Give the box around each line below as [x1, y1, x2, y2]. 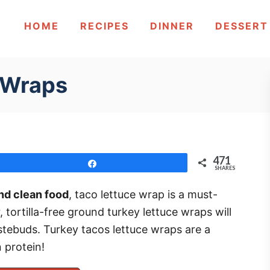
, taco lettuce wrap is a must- [69, 188, 218, 201]
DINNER [150, 19, 195, 32]
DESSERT [215, 19, 269, 32]
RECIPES [80, 19, 130, 32]
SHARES [215, 165, 235, 171]
